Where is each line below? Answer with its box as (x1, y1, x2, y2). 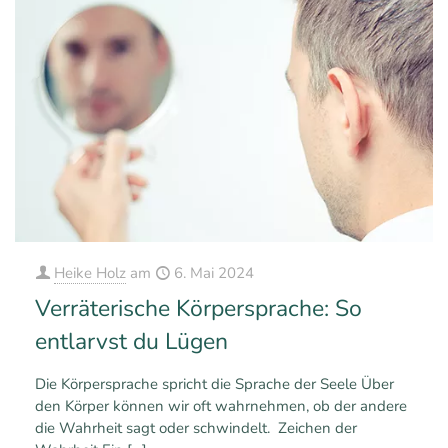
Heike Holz (54, 263, 126, 284)
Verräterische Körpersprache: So (35, 293, 362, 325)
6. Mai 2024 (174, 263, 254, 284)
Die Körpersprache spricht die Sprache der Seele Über (35, 374, 394, 395)
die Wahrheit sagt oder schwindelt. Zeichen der (35, 418, 357, 439)
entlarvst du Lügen (35, 326, 228, 358)
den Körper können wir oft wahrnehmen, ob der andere (35, 396, 407, 417)
